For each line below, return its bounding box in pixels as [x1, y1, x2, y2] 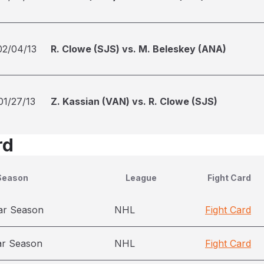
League [126, 173, 157, 183]
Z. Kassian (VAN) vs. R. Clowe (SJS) [51, 95, 217, 107]
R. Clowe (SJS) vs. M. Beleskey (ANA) [51, 43, 226, 55]
